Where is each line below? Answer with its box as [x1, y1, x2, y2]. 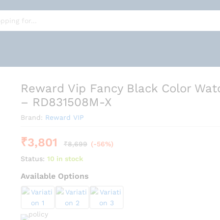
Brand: [20, 113, 45, 121]
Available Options [20, 171, 89, 181]
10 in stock [47, 155, 83, 163]
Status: [20, 155, 45, 163]
